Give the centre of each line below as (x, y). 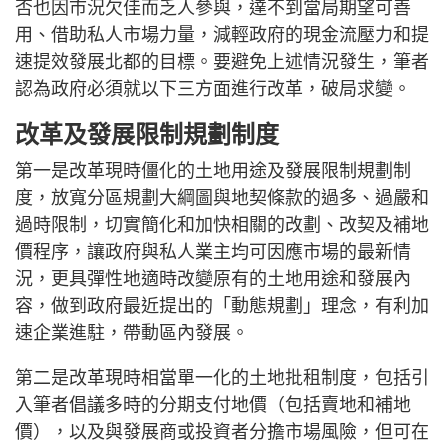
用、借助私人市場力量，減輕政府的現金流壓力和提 (222, 34)
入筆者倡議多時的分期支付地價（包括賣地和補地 (213, 404)
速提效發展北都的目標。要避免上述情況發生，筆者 (222, 61)
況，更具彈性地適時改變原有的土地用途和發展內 (213, 278)
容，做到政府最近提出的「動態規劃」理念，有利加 (222, 305)
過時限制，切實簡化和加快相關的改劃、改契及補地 (222, 224)
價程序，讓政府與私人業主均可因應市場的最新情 (213, 251)
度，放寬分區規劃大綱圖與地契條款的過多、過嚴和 (222, 197)
